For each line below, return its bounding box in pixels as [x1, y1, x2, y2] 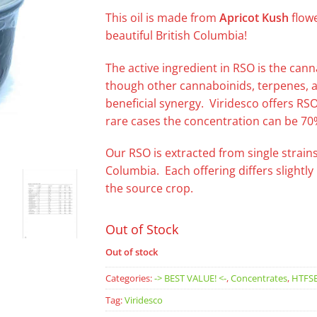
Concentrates [231, 271, 287, 284]
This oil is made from [105, 9, 219, 25]
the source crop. [105, 180, 193, 197]
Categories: [105, 271, 154, 284]
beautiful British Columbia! [105, 27, 247, 43]
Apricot [219, 9, 262, 25]
